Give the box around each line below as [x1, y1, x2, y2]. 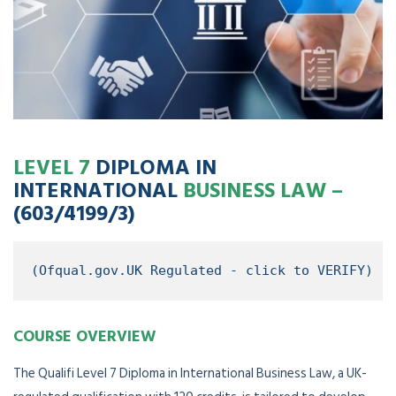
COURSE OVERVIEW [13, 324, 156, 347]
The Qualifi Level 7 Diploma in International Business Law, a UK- [13, 362, 367, 385]
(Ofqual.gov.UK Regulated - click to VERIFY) [31, 263, 373, 278]
